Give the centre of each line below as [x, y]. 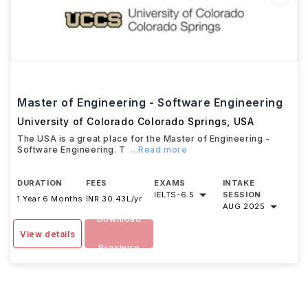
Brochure [119, 248]
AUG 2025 [244, 206]
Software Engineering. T [71, 150]
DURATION [40, 183]
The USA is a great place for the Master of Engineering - [144, 139]
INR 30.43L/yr [114, 199]
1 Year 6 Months [50, 199]
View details [48, 234]
